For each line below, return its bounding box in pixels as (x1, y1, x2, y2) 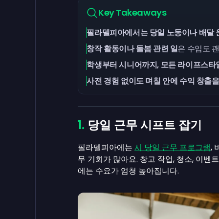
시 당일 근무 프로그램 (134, 142, 211, 153)
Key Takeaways (98, 6, 167, 19)
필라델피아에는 (78, 142, 134, 153)
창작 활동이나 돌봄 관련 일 (87, 43, 178, 54)
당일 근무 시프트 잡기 (88, 117, 202, 133)
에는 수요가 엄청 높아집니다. (78, 165, 179, 176)
